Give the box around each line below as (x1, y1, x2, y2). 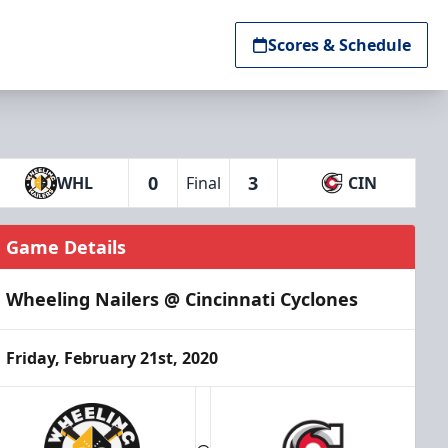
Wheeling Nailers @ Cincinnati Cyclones (6, 287, 359, 311)
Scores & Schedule (268, 34, 411, 56)
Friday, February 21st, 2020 (6, 347, 219, 369)
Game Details (6, 235, 127, 259)
